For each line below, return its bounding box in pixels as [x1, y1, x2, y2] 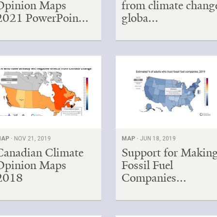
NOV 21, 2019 [14, 135, 51, 142]
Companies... [122, 170, 187, 185]
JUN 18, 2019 [140, 135, 176, 142]
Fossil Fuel [122, 157, 173, 172]
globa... [122, 10, 159, 25]
